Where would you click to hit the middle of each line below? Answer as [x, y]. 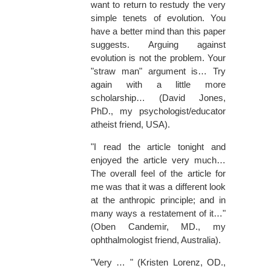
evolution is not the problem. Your [158, 58]
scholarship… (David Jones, [158, 98]
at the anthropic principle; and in [158, 200]
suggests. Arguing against [158, 45]
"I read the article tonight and [158, 147]
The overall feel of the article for [158, 174]
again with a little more [158, 85]
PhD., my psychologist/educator [158, 111]
